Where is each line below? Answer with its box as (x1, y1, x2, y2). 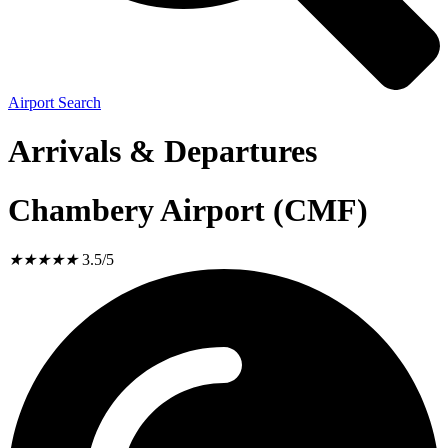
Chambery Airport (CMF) (8, 191, 368, 228)
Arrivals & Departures (8, 133, 317, 170)
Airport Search (8, 94, 101, 111)
